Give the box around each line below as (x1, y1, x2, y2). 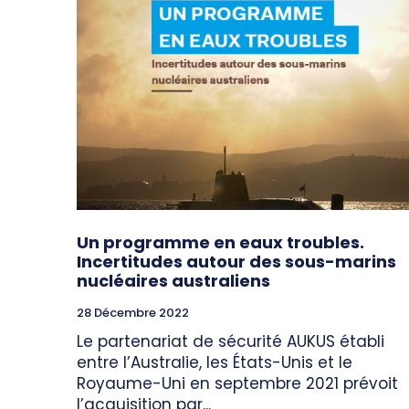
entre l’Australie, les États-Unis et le (77, 351, 352, 373)
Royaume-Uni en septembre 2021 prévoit (77, 372, 398, 394)
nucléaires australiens (77, 268, 270, 292)
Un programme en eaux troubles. (77, 230, 364, 254)
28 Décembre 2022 (77, 303, 189, 321)
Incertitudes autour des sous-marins (77, 249, 396, 273)
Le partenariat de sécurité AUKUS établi (77, 330, 384, 352)
